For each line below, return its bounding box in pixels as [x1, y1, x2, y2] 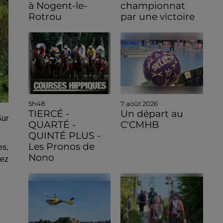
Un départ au [120, 108, 184, 119]
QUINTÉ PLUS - [28, 129, 101, 141]
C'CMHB [120, 118, 159, 130]
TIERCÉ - [28, 108, 69, 119]
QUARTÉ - [28, 118, 76, 130]
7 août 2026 [120, 99, 158, 108]
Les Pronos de [28, 140, 95, 152]
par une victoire [120, 10, 195, 22]
